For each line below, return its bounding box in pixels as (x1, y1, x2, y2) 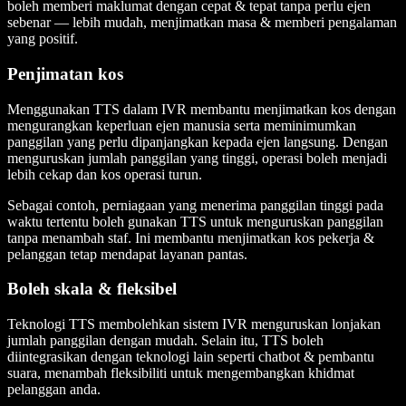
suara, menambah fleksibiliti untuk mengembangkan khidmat (7, 365, 354, 382)
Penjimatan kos (7, 63, 123, 83)
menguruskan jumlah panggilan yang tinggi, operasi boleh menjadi (7, 150, 387, 166)
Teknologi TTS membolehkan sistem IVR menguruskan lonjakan (7, 316, 381, 333)
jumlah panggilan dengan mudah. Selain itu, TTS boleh (7, 333, 324, 349)
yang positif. (7, 31, 78, 47)
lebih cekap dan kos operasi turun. (7, 166, 202, 182)
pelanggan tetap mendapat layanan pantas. (7, 246, 247, 262)
